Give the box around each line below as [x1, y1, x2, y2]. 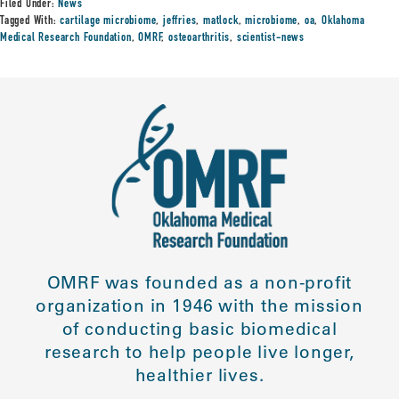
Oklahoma [322, 15, 365, 28]
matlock [203, 15, 239, 28]
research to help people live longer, [45, 341, 354, 363]
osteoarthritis [168, 32, 231, 45]
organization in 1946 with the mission [36, 295, 363, 317]
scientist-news [236, 32, 305, 45]
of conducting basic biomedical [61, 318, 338, 340]
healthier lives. [134, 364, 265, 387]
